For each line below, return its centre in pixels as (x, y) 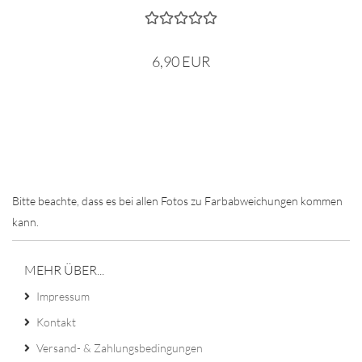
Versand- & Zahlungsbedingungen (120, 348)
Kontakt (56, 322)
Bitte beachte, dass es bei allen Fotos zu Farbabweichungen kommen (177, 201)
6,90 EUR (181, 61)
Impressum (63, 296)
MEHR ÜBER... (64, 270)
